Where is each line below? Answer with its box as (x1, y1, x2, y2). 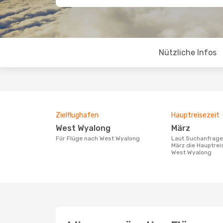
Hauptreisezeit (171, 111, 220, 119)
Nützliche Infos (158, 48, 217, 57)
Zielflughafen (56, 111, 99, 119)
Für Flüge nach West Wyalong (59, 135, 140, 142)
